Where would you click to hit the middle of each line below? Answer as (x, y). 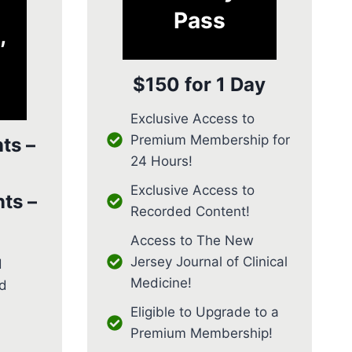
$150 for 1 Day (200, 84)
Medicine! (161, 282)
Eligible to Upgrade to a (204, 312)
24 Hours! (161, 161)
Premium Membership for (210, 139)
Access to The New (192, 240)
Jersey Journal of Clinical (209, 261)
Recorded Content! (190, 211)
